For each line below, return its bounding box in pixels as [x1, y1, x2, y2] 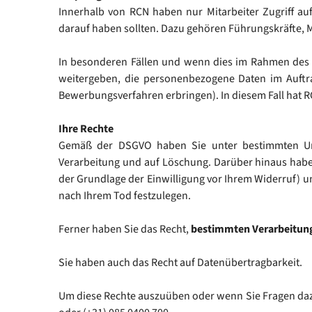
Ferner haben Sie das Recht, [58, 221, 191, 237]
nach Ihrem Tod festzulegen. [58, 188, 191, 203]
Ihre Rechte [58, 121, 114, 136]
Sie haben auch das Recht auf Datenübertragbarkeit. [58, 255, 302, 270]
